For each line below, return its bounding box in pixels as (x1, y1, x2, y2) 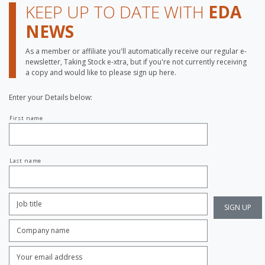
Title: (9, 201, 29, 211)
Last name (9, 157, 41, 164)
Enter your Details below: (9, 92, 92, 102)
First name (9, 114, 43, 122)
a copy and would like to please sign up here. (25, 67, 176, 77)
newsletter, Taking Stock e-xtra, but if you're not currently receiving (25, 57, 247, 67)
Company (9, 219, 44, 229)
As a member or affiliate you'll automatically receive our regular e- (25, 46, 247, 56)
